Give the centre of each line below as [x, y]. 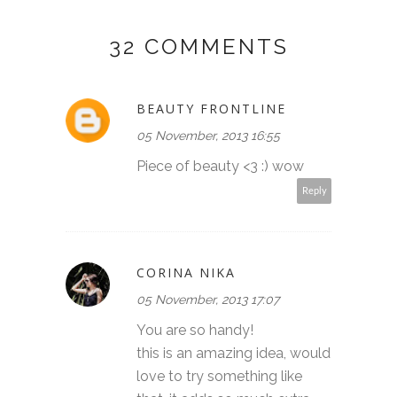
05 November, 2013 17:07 [208, 299]
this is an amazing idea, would [234, 353]
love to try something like [219, 376]
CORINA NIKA [186, 272]
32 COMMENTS [198, 46]
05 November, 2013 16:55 [208, 135]
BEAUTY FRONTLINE [211, 108]
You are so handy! [195, 330]
